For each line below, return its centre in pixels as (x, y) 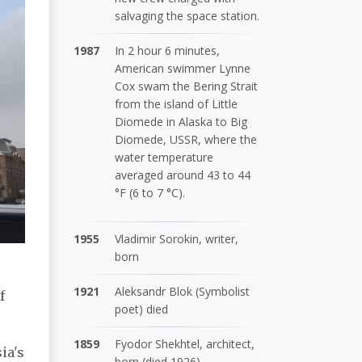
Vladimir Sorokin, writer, (177, 238)
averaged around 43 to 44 (183, 175)
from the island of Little (177, 103)
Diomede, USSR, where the (186, 139)
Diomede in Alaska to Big (181, 121)
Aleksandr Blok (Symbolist (183, 291)
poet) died (142, 309)
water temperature (164, 157)
